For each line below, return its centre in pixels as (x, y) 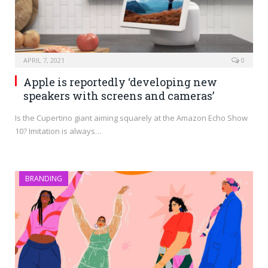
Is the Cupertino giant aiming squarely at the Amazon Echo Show (131, 118)
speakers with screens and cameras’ (119, 96)
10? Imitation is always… (58, 131)
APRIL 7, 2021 (44, 60)
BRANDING (44, 179)
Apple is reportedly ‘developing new (120, 82)
